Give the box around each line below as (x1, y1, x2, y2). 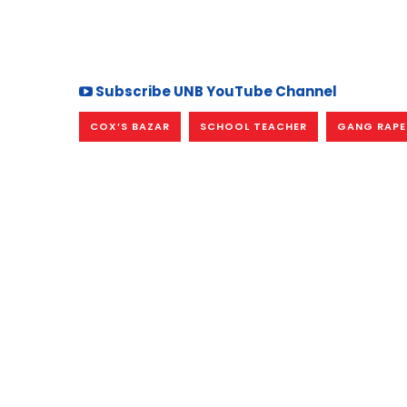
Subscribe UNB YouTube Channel (93, 81, 337, 101)
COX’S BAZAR (90, 118, 170, 134)
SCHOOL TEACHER (200, 118, 307, 134)
